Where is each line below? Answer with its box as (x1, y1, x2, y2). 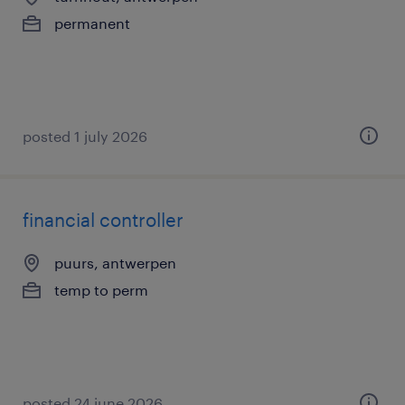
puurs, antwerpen (54, 254, 176, 271)
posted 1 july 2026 (23, 127, 147, 145)
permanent (54, 14, 130, 32)
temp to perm (54, 281, 148, 298)
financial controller (23, 209, 184, 231)
